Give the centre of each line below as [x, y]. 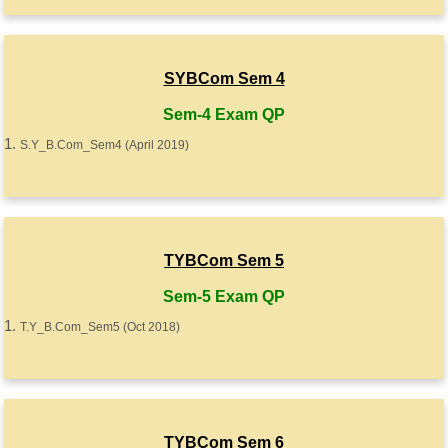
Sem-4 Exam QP [224, 114]
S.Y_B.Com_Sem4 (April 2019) [104, 145]
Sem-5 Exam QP [224, 296]
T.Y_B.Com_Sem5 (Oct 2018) [100, 327]
